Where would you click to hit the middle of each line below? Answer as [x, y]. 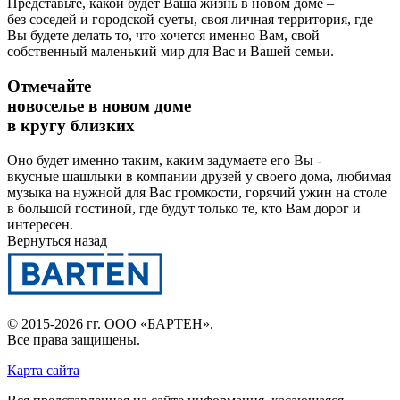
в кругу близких [71, 125]
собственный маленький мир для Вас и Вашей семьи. [171, 52]
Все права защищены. [74, 339]
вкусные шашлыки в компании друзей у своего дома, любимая [199, 176]
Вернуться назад [57, 240]
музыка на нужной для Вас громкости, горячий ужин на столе [197, 192]
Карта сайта [43, 370]
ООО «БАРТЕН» [157, 323]
